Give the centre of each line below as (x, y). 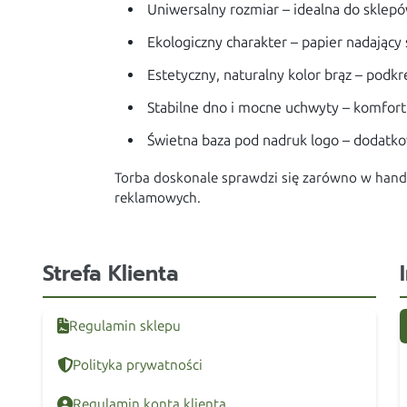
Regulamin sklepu (125, 327)
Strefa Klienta (111, 273)
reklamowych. (158, 198)
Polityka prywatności (138, 366)
